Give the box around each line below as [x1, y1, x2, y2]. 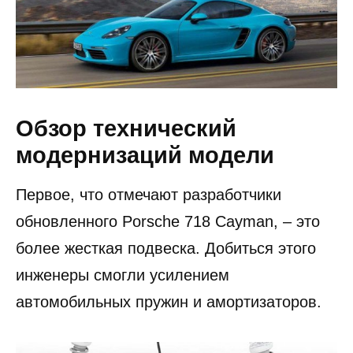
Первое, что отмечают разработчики [16, 185, 281, 203]
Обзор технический [16, 115, 236, 141]
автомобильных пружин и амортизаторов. [16, 292, 321, 310]
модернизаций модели [16, 142, 274, 168]
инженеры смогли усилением [16, 266, 229, 284]
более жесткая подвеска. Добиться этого [16, 239, 316, 257]
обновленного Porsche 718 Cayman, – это [16, 212, 320, 230]
